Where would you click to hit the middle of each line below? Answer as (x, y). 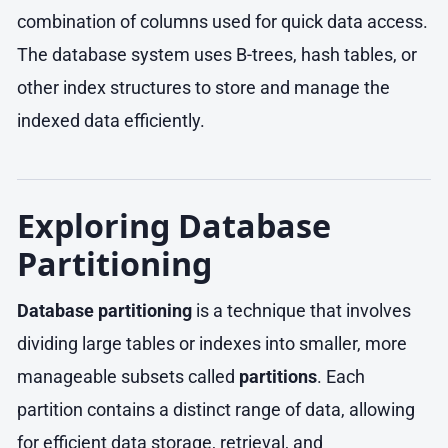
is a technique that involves (301, 311)
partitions (278, 377)
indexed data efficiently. (111, 120)
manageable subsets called (128, 377)
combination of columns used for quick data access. (222, 21)
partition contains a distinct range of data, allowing (216, 410)
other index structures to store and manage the (203, 87)
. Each (341, 377)
